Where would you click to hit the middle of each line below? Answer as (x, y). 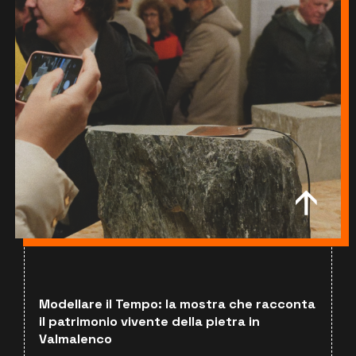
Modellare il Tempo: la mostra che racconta (177, 304)
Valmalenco (75, 339)
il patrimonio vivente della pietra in (149, 321)
